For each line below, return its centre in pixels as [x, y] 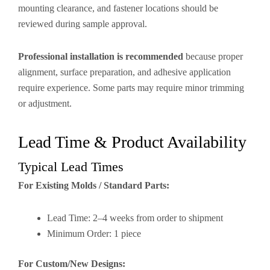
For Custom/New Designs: [72, 264]
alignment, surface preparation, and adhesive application [124, 72]
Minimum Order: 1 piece [94, 234]
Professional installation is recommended [101, 56]
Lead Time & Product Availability [132, 142]
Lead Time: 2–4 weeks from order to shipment [135, 218]
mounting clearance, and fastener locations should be [118, 8]
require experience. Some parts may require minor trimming [131, 88]
